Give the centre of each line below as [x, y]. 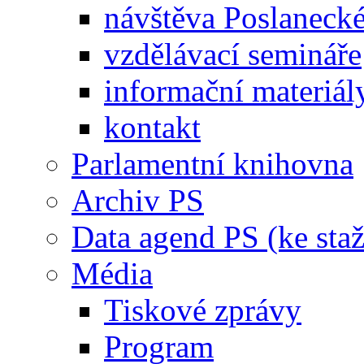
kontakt [152, 127]
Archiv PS [138, 200]
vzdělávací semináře [233, 54]
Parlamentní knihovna [212, 163]
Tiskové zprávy [203, 310]
